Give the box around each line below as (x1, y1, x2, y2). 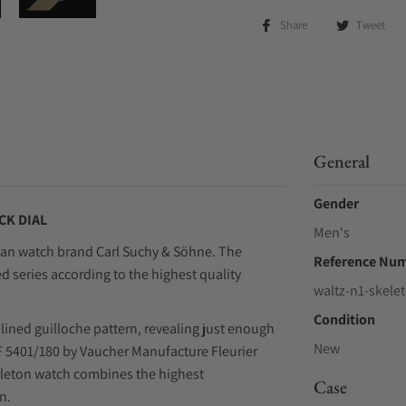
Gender (313, 194, 359, 213)
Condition (313, 310, 375, 329)
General (313, 150, 370, 173)
